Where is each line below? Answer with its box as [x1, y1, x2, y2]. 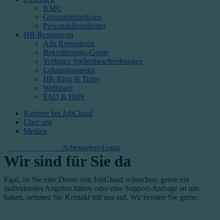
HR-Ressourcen [24, 30, 73, 39]
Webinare [43, 83, 73, 92]
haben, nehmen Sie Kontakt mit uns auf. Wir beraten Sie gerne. [4, 193, 199, 201]
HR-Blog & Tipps [43, 75, 99, 83]
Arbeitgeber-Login [62, 143, 120, 152]
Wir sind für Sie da [4, 152, 131, 170]
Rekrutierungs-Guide [43, 48, 109, 56]
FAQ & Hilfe [43, 92, 84, 101]
